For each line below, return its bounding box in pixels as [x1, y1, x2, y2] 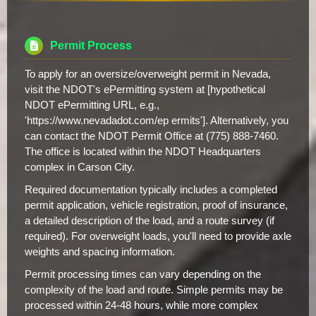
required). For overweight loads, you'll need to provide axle [25, 230, 291, 242]
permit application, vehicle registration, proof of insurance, [25, 199, 288, 211]
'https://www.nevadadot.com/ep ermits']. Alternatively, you [25, 114, 288, 126]
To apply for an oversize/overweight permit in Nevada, [25, 68, 271, 80]
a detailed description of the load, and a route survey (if [25, 214, 274, 226]
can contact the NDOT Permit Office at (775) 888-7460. [25, 130, 279, 142]
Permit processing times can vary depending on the [25, 268, 261, 280]
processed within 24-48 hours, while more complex [25, 299, 258, 311]
